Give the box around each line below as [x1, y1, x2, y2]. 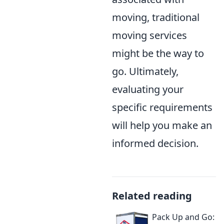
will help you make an [112, 118, 212, 132]
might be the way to [112, 46, 204, 60]
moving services [112, 28, 187, 42]
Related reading [112, 189, 192, 203]
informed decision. [112, 136, 198, 150]
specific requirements [112, 100, 212, 114]
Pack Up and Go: [152, 211, 214, 223]
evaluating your [112, 82, 183, 96]
